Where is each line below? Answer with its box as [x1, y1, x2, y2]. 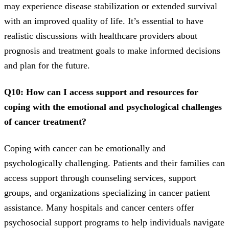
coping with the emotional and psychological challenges [4, 102, 222, 112]
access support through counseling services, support [4, 173, 196, 184]
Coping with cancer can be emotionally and [4, 143, 166, 154]
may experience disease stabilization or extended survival [4, 1, 217, 12]
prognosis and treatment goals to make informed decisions [4, 45, 220, 56]
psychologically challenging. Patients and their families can [4, 158, 225, 169]
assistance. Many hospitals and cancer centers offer [4, 202, 194, 213]
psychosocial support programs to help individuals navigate [4, 217, 224, 228]
